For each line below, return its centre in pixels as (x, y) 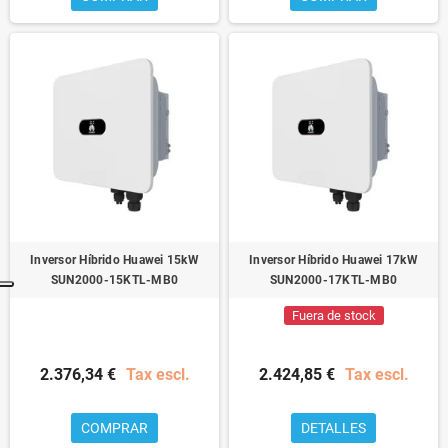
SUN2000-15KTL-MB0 (114, 279)
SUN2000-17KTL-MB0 (333, 279)
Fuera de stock (333, 315)
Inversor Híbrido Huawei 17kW (333, 259)
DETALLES (333, 427)
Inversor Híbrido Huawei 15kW (114, 259)
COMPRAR (114, 427)
